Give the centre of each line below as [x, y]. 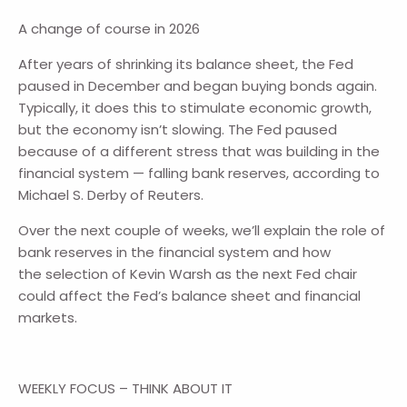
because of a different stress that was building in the [199, 152]
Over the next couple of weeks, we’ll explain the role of [202, 231]
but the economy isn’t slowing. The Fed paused [178, 130]
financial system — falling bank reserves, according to [199, 174]
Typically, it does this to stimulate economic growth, [195, 108]
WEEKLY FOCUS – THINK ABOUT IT [126, 389]
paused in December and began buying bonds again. [198, 86]
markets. [48, 318]
